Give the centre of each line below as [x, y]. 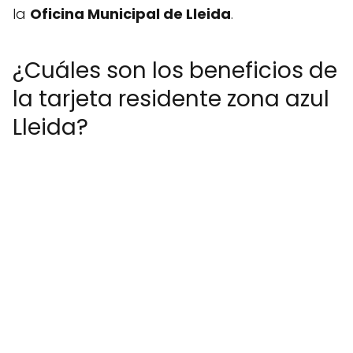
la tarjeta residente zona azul [171, 99]
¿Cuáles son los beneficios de [175, 71]
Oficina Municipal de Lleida [130, 14]
